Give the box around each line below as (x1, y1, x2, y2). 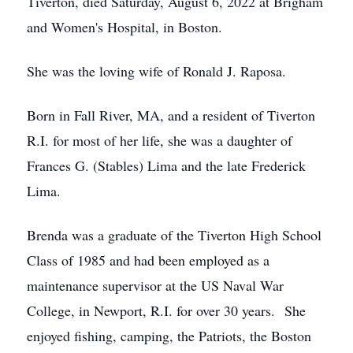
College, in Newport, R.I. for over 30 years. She (27, 301, 306, 320)
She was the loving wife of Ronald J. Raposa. (27, 61, 286, 80)
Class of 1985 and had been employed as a (27, 251, 269, 269)
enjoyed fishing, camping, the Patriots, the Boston (27, 326, 311, 345)
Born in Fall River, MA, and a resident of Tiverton (27, 106, 315, 124)
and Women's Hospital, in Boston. (27, 17, 222, 36)
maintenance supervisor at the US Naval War (27, 276, 284, 295)
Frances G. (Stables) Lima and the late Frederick (27, 156, 306, 175)
